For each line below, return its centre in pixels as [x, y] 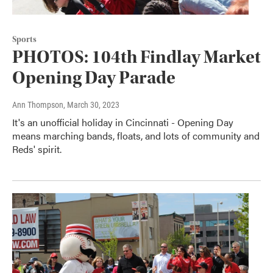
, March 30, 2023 [91, 105]
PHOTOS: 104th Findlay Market [136, 57]
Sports [24, 40]
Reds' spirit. [37, 149]
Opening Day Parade [94, 78]
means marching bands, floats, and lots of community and [136, 136]
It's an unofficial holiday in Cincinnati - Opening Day [123, 122]
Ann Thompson [38, 105]
